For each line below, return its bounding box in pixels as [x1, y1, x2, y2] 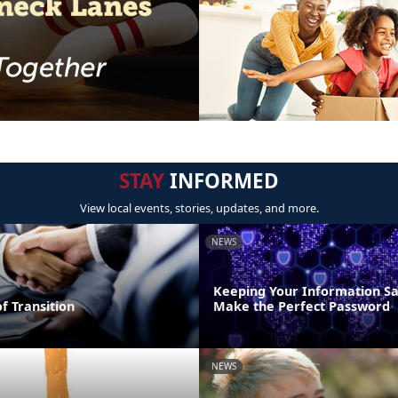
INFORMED [164, 167, 279, 195]
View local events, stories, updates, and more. [79, 200, 319, 217]
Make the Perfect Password [213, 297, 390, 314]
